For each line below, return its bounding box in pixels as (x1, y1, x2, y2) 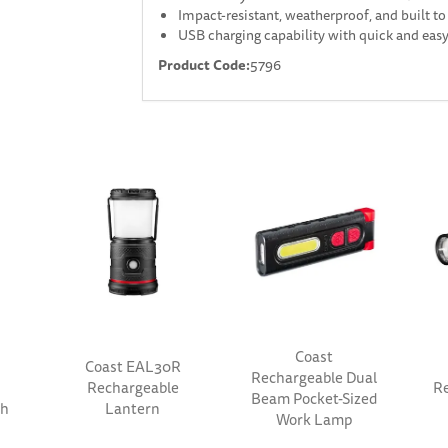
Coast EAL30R (84, 354, 181, 378)
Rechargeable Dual (251, 365, 378, 389)
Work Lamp (276, 407, 353, 431)
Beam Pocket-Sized (250, 386, 378, 410)
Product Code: (157, 54, 250, 76)
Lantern (105, 396, 161, 420)
